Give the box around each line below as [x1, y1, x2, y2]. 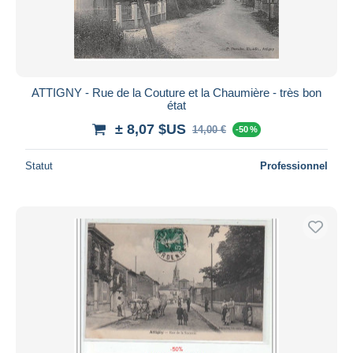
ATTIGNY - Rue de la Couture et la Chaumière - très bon [32, 85, 321, 99]
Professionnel [260, 159, 328, 172]
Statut [25, 159, 53, 172]
